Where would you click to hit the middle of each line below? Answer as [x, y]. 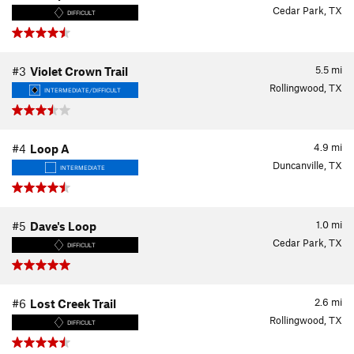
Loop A [50, 149]
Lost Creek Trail [73, 303]
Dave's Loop [63, 226]
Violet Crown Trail [79, 71]
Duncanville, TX [307, 165]
